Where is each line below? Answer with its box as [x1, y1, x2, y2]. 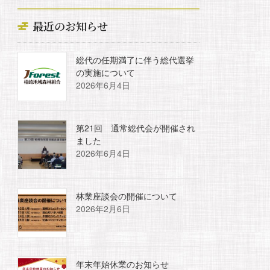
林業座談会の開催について [76, 189, 178, 202]
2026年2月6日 [76, 202, 131, 215]
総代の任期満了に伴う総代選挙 [76, 53, 195, 66]
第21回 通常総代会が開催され [76, 121, 196, 134]
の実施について [76, 66, 136, 78]
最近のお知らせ [33, 17, 108, 34]
